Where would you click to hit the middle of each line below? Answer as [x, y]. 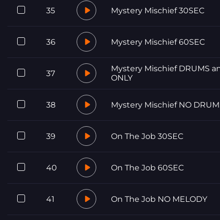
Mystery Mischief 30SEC [158, 10]
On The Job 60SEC [147, 167]
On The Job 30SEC [147, 136]
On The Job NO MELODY [159, 199]
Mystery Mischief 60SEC [158, 42]
